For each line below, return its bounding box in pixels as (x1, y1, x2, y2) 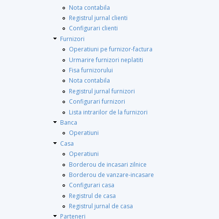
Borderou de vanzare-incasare (69, 170, 154, 179)
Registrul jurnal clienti (69, 14, 128, 22)
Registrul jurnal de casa (69, 202, 133, 211)
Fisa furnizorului (69, 66, 113, 75)
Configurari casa (69, 181, 114, 190)
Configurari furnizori (69, 97, 125, 106)
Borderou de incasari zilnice (69, 160, 147, 169)
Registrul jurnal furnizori (69, 87, 135, 95)
